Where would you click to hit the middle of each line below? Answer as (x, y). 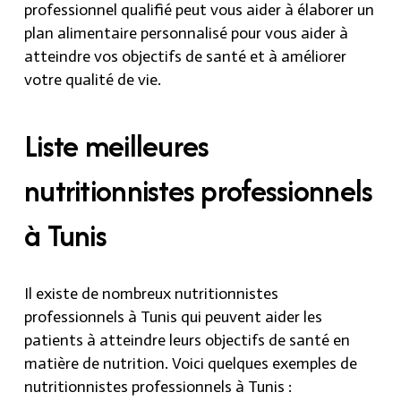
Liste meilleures (117, 145)
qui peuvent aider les (250, 316)
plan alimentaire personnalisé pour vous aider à (186, 33)
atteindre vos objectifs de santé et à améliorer (185, 56)
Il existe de (63, 293)
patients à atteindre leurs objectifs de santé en (187, 340)
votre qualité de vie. (93, 79)
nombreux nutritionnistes (190, 293)
